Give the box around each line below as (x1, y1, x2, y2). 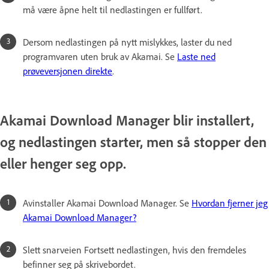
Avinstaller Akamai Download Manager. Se (23, 196, 192, 209)
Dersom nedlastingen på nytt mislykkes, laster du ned (23, 35, 232, 48)
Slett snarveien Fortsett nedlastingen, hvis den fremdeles (23, 243, 246, 256)
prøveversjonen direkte (23, 64, 112, 77)
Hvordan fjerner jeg (192, 196, 268, 209)
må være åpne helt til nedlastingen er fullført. (23, 3, 202, 16)
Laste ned (177, 50, 216, 62)
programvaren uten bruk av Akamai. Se (23, 50, 177, 62)
